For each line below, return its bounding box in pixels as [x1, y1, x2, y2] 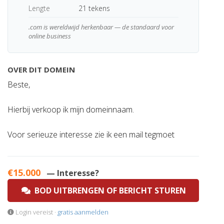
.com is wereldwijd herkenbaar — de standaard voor [28, 22, 174, 31]
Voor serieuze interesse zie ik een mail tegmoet [7, 129, 174, 140]
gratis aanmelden [57, 207, 108, 216]
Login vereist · [14, 207, 57, 216]
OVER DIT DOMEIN [7, 64, 75, 74]
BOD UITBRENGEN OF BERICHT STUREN [30, 185, 186, 196]
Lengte [28, 3, 50, 13]
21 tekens [78, 3, 110, 13]
